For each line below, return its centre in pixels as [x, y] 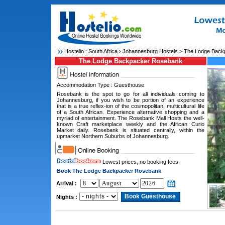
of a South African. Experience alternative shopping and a [130, 112]
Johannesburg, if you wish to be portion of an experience [130, 100]
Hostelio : [76, 51]
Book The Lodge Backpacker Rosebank [109, 171]
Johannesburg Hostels [150, 51]
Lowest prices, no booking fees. [140, 162]
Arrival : [66, 183]
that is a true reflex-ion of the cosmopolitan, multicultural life [130, 106]
